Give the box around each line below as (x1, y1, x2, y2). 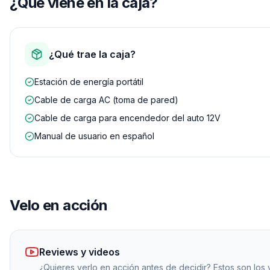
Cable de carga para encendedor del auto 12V (34, 113, 221, 124)
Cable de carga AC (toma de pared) (34, 95, 178, 105)
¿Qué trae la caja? (49, 48, 136, 61)
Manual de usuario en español (34, 131, 154, 142)
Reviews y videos (39, 246, 120, 259)
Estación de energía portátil (34, 77, 143, 87)
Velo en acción (10, 196, 108, 215)
